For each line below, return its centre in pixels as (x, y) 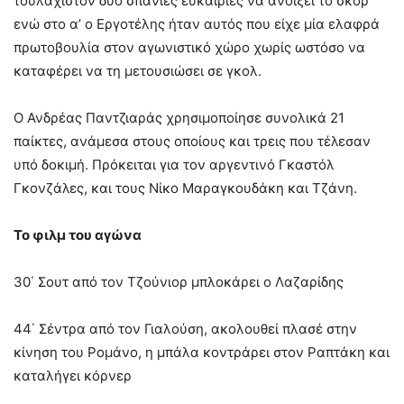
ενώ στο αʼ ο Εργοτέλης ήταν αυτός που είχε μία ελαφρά (197, 24)
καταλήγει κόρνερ (73, 376)
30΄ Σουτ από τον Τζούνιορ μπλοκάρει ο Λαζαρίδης (179, 282)
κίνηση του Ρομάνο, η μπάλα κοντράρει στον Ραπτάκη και (202, 352)
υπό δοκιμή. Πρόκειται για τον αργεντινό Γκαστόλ (174, 165)
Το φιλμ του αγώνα (78, 235)
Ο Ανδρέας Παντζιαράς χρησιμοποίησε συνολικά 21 (179, 118)
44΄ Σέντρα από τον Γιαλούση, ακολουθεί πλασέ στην (185, 329)
